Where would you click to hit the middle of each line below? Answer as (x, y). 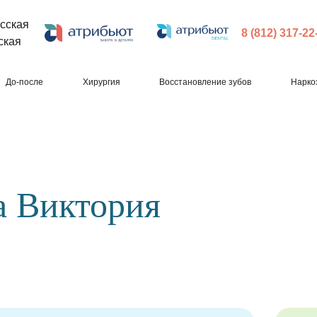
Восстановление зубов (206, 82)
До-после (24, 82)
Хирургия (101, 82)
